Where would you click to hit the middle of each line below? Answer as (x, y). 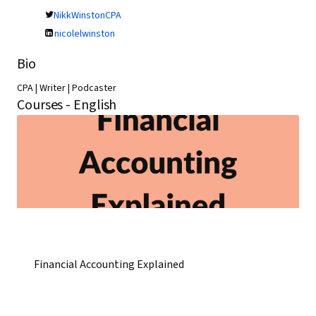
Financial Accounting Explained (109, 265)
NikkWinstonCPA (87, 16)
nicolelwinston (85, 34)
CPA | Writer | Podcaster (67, 88)
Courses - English (67, 105)
